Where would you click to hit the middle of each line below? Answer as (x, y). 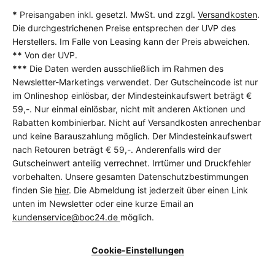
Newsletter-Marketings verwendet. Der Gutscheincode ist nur (135, 82)
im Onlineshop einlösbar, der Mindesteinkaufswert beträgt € (132, 96)
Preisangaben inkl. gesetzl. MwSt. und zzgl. (107, 15)
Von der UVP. (50, 55)
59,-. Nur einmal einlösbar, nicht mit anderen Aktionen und (129, 109)
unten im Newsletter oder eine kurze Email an (103, 204)
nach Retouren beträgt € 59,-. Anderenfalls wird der (117, 150)
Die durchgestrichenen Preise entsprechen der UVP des (124, 28)
